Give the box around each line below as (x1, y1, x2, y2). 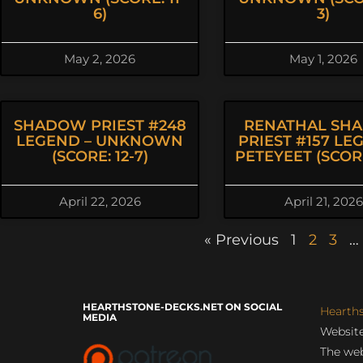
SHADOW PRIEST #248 (13, 117, 186, 135)
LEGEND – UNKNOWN (16, 132, 183, 150)
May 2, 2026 (64, 51, 135, 66)
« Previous (203, 231, 279, 249)
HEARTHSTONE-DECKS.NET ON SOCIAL (83, 301, 282, 313)
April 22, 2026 (58, 194, 141, 209)
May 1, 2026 (289, 51, 357, 66)
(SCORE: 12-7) (51, 147, 148, 165)
